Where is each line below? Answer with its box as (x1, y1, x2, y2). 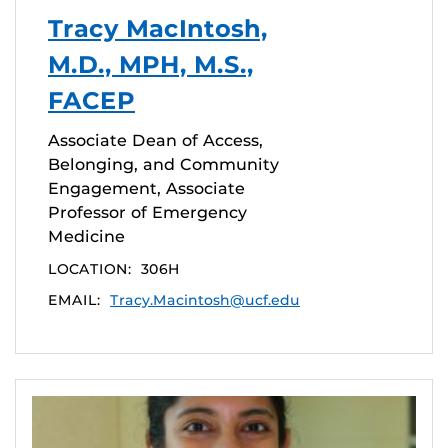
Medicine (48, 226, 125, 246)
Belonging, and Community (48, 154, 279, 174)
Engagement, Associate (48, 178, 245, 198)
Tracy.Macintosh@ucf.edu (110, 290, 300, 309)
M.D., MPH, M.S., (48, 49, 254, 79)
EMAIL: (48, 290, 100, 309)
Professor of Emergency (48, 202, 247, 222)
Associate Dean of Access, (48, 130, 263, 150)
